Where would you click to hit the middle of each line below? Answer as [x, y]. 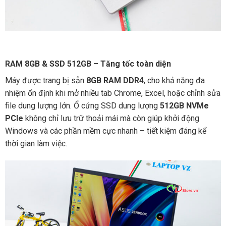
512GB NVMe [184, 105]
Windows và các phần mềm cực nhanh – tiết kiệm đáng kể [105, 131]
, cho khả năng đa [174, 80]
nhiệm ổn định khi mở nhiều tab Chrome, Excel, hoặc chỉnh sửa [112, 93]
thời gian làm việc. [36, 143]
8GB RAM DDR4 [115, 80]
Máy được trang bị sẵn [45, 80]
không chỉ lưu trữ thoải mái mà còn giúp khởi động [111, 118]
